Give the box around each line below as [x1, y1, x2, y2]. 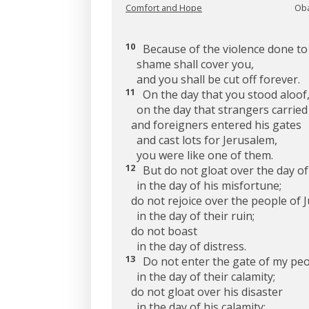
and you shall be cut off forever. [126, 71, 300, 87]
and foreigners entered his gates [126, 117, 301, 132]
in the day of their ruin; [126, 208, 255, 223]
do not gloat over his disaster [126, 283, 283, 299]
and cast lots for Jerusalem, [126, 132, 277, 148]
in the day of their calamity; [126, 268, 275, 284]
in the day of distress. [126, 238, 246, 254]
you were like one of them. [126, 147, 273, 163]
